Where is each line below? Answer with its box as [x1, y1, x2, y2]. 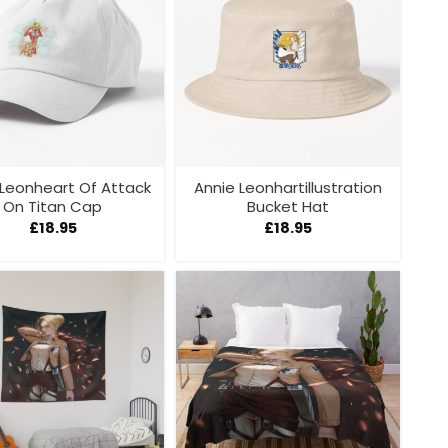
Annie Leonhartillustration [194, 177, 383, 199]
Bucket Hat [247, 196, 330, 218]
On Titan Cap [3, 196, 103, 218]
